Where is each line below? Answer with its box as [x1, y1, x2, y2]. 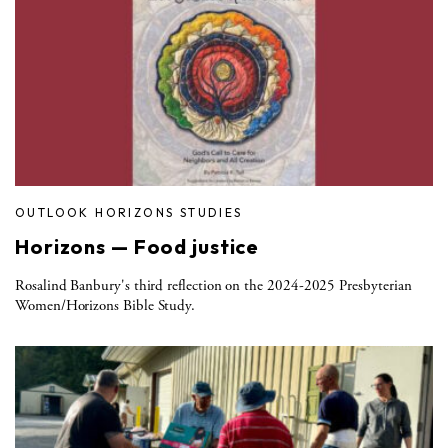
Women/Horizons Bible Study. [15, 295, 196, 315]
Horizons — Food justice [15, 233, 260, 259]
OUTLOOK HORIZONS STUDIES [15, 204, 243, 220]
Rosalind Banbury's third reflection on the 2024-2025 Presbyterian [15, 275, 412, 295]
